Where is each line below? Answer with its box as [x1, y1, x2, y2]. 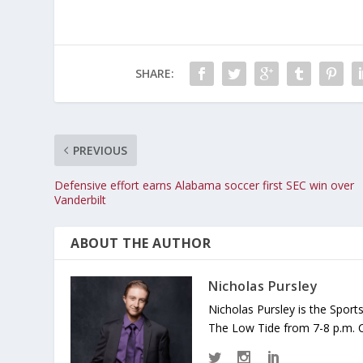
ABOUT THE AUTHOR [70, 233, 211, 252]
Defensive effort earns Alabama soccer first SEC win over [54, 177, 355, 193]
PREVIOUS [73, 142, 128, 158]
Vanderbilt [54, 191, 107, 207]
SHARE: [135, 65, 174, 81]
